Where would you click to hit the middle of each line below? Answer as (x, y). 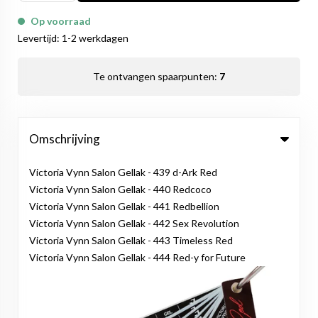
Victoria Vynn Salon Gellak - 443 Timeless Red (132, 240)
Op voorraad (61, 21)
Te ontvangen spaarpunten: (156, 76)
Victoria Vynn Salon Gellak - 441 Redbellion (125, 206)
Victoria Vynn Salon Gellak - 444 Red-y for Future (139, 257)
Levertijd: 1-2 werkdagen (73, 38)
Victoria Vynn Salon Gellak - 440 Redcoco (121, 189)
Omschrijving (65, 139)
